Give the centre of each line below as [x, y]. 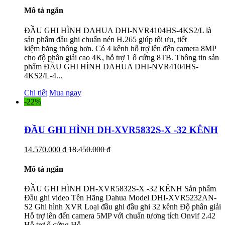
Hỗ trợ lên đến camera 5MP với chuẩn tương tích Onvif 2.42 [120, 216]
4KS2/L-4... [43, 75]
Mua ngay [65, 92]
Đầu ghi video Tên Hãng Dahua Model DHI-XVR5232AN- [120, 198]
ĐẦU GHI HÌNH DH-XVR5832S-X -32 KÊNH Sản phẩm [120, 189]
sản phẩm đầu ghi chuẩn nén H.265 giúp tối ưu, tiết [105, 39]
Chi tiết [36, 92]
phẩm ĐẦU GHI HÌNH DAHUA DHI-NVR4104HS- [111, 66]
